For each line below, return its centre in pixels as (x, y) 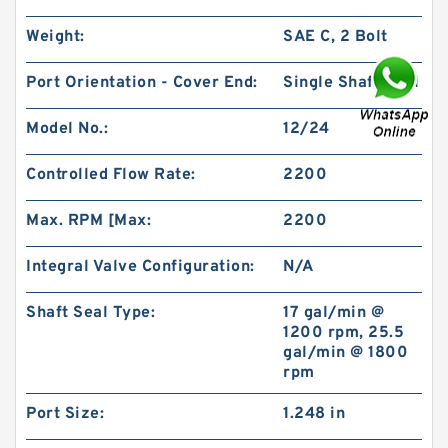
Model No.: (67, 129)
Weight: (55, 37)
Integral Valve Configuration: (140, 267)
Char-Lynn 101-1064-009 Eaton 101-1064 (205, 127)
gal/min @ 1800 (346, 353)
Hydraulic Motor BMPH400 (164, 145)
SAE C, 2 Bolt (335, 37)
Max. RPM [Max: (88, 221)
